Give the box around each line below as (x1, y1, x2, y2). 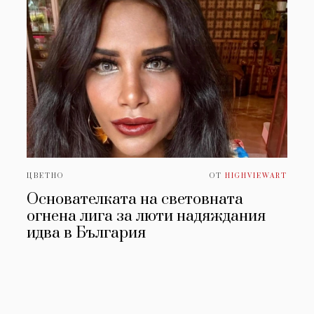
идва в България (27, 223, 146, 243)
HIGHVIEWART (224, 171, 287, 180)
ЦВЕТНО (27, 171, 64, 180)
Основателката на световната (27, 189, 244, 209)
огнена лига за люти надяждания (27, 206, 266, 226)
